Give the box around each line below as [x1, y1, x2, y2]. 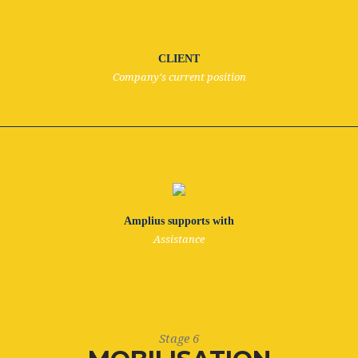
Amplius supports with [124, 215, 234, 227]
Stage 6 [159, 332, 199, 346]
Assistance [153, 233, 205, 245]
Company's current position [112, 71, 246, 83]
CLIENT [158, 53, 200, 65]
